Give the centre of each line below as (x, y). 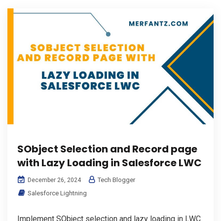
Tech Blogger (116, 180)
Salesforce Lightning (57, 193)
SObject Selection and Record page (107, 149)
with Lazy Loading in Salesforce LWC (110, 163)
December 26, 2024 (54, 180)
